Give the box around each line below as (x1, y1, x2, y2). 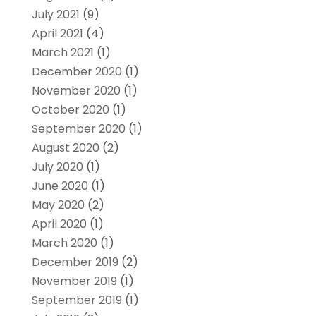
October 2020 (31, 101, 109, 118)
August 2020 (31, 139, 99, 156)
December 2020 (31, 63, 122, 80)
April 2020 (31, 215, 87, 232)
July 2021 (31, 6, 80, 23)
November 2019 (31, 272, 117, 289)
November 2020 (31, 82, 121, 99)
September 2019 (31, 291, 122, 308)
